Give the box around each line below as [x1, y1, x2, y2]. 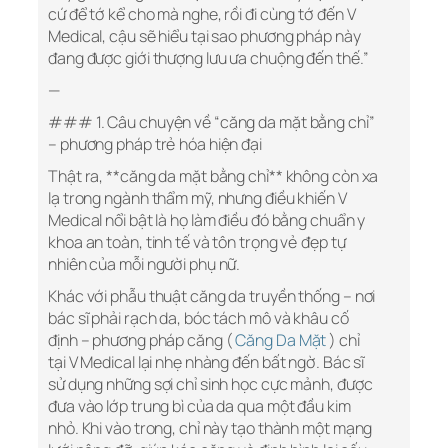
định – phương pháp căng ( [48, 329, 236, 352]
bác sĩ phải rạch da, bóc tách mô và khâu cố [48, 307, 349, 330]
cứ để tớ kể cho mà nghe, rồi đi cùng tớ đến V [48, 3, 356, 26]
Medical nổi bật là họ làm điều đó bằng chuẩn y [48, 209, 366, 232]
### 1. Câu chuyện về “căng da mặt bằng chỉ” [48, 111, 375, 134]
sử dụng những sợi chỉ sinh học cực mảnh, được [48, 373, 373, 396]
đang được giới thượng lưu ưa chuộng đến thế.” [48, 47, 369, 70]
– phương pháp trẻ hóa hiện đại [48, 133, 262, 156]
